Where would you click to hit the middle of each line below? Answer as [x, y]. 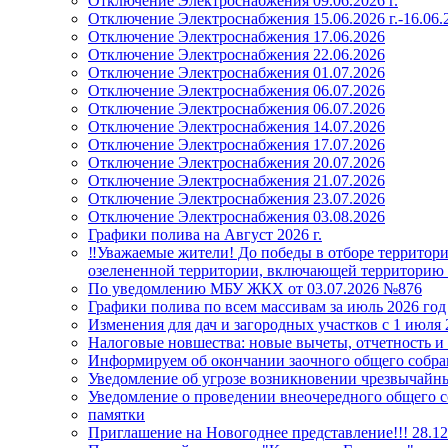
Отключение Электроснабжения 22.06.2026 [236, 54]
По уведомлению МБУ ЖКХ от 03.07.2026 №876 [255, 288]
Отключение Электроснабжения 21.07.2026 [236, 180]
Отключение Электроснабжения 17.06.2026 [236, 36]
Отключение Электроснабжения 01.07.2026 [236, 72]
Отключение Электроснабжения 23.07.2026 [236, 198]
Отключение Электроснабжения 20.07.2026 [236, 162]
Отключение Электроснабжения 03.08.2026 [236, 216]
